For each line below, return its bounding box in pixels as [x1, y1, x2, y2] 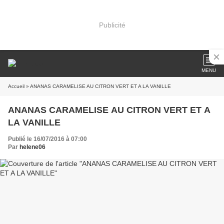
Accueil [8, 83, 24, 89]
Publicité [98, 20, 125, 29]
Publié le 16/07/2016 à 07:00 [8, 135, 87, 142]
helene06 [19, 143, 45, 150]
